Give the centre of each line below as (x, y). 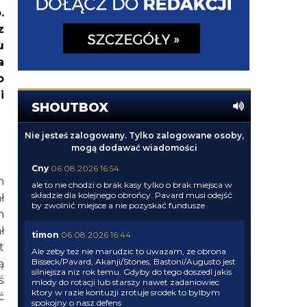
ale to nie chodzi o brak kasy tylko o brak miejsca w (132, 185)
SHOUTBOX (70, 108)
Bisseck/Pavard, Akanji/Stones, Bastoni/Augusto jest (134, 261)
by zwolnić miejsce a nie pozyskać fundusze (118, 205)
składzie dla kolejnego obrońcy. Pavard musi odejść (132, 195)
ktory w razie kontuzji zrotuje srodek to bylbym (126, 292)
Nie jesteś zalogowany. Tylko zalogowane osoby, (134, 135)
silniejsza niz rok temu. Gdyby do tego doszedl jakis (132, 272)
